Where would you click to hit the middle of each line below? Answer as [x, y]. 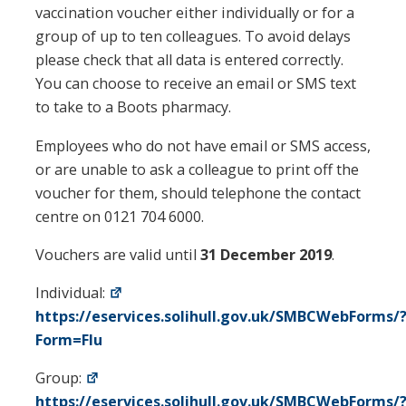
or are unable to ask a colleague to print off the [197, 169]
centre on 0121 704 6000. [120, 216]
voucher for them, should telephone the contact [198, 193]
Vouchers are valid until [118, 254]
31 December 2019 [266, 254]
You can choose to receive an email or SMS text [196, 84]
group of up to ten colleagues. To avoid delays [193, 37]
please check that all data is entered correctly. [189, 60]
